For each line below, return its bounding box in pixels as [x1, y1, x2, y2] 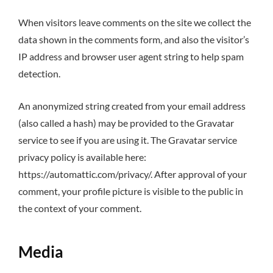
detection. [18, 68, 60, 80]
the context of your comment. [18, 202, 141, 214]
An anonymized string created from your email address [18, 100, 246, 112]
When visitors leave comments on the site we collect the [18, 16, 251, 29]
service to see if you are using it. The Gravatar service [18, 134, 237, 146]
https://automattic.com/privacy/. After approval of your [18, 168, 247, 180]
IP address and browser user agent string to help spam [18, 51, 244, 63]
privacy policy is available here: [18, 151, 146, 163]
